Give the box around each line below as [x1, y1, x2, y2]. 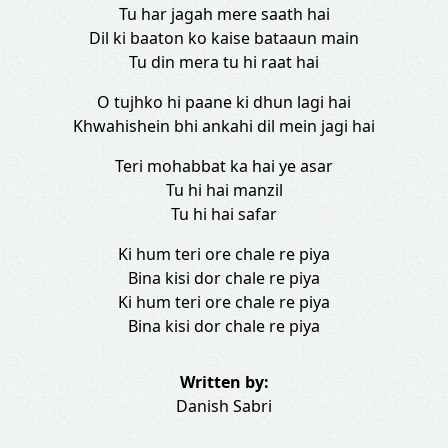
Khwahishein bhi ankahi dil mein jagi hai [73, 115, 375, 137]
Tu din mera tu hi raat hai [129, 51, 319, 73]
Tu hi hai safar [171, 203, 277, 225]
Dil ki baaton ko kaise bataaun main [89, 27, 359, 49]
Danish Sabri [176, 395, 272, 417]
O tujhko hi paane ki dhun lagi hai [97, 91, 351, 113]
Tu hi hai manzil [165, 179, 283, 201]
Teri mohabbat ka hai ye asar [115, 155, 333, 177]
